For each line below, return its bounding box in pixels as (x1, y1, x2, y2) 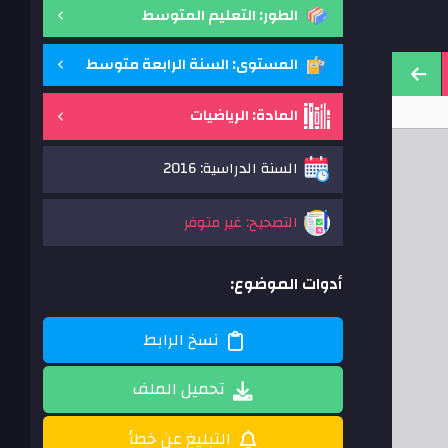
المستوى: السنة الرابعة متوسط (85, 50, 298, 78)
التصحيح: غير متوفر (183, 208, 298, 236)
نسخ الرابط (143, 325, 220, 356)
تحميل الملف (132, 374, 225, 405)
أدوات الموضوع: (230, 269, 343, 300)
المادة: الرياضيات (189, 102, 298, 130)
